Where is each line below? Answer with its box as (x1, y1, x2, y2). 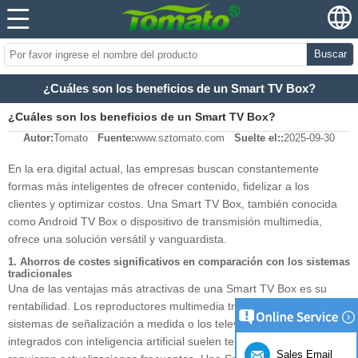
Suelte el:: (234, 132, 284, 145)
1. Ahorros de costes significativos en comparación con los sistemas (8, 256, 350, 268)
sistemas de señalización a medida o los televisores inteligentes (8, 317, 330, 331)
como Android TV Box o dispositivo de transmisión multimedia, (8, 215, 322, 229)
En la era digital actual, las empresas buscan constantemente (8, 162, 319, 176)
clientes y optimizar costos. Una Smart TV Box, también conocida (8, 197, 337, 211)
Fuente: (97, 132, 134, 145)
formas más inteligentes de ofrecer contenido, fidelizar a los (8, 180, 309, 193)
